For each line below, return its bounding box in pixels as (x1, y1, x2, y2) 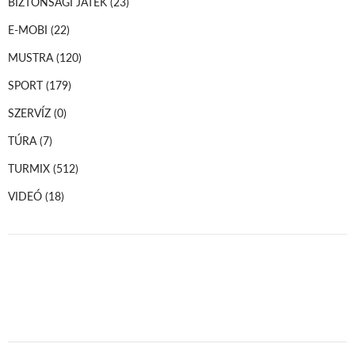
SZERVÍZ (8, 104, 54, 120)
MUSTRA (8, 48, 56, 65)
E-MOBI (8, 21, 51, 37)
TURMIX (8, 159, 53, 176)
